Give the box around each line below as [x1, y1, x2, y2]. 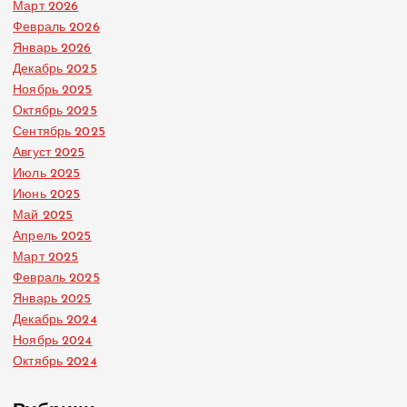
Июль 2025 [13, 166, 81, 181]
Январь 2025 [13, 292, 92, 306]
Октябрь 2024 [13, 354, 97, 369]
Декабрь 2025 [13, 62, 97, 76]
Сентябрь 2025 [13, 124, 105, 139]
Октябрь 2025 [13, 104, 97, 118]
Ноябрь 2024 [13, 333, 93, 348]
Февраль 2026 [13, 20, 100, 35]
